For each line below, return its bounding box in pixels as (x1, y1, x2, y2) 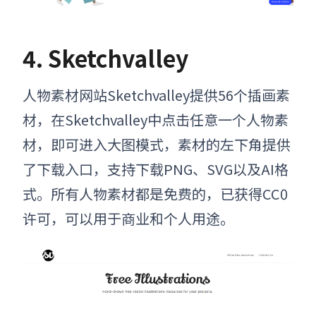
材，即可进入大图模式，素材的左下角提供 (23, 133, 291, 154)
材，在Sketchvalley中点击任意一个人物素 (23, 109, 288, 130)
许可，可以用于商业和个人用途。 (23, 207, 234, 229)
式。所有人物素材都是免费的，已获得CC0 (23, 183, 288, 204)
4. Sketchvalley (23, 41, 188, 74)
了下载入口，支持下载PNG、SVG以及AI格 (23, 158, 288, 179)
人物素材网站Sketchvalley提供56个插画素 (23, 84, 290, 105)
